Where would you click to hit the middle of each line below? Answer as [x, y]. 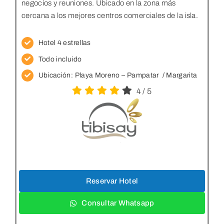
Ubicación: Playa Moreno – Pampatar [99, 75]
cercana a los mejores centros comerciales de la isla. [110, 15]
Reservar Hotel [112, 181]
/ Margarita [179, 75]
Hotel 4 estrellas [64, 42]
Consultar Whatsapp [118, 203]
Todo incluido [60, 59]
